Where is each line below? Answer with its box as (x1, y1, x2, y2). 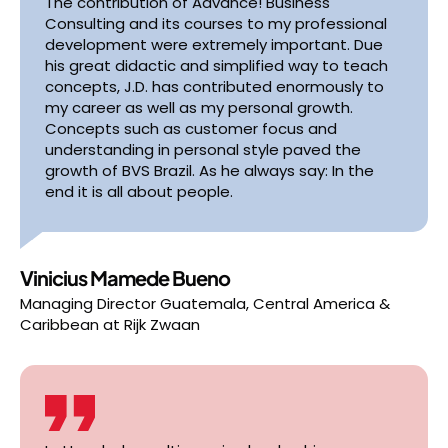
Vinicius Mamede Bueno (20, 265, 230, 290)
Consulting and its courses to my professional (45, 13, 387, 34)
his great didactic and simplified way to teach (45, 55, 388, 76)
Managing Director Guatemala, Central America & (20, 293, 390, 314)
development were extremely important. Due (45, 34, 383, 55)
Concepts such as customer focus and (45, 118, 337, 139)
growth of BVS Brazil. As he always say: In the (45, 160, 374, 181)
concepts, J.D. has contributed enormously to (45, 76, 384, 97)
